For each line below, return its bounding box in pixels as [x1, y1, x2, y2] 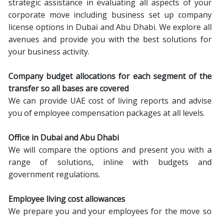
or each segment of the [121, 71, 212, 82]
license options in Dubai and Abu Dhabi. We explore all [8, 22, 212, 32]
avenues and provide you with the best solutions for [8, 34, 212, 45]
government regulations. [8, 169, 100, 180]
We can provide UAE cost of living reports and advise [8, 95, 212, 106]
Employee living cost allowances [8, 193, 125, 204]
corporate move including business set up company [8, 9, 212, 20]
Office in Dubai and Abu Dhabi [8, 132, 119, 143]
